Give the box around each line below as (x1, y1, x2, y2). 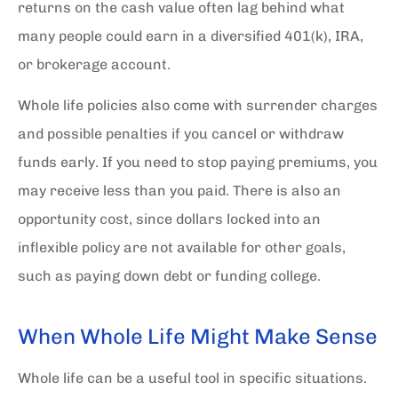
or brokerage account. (18, 55, 171, 73)
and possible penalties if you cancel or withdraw (18, 125, 344, 142)
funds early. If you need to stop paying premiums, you (18, 154, 378, 171)
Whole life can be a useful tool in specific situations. (18, 370, 367, 386)
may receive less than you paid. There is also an (18, 182, 341, 199)
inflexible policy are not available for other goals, (18, 239, 346, 256)
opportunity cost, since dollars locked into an (18, 211, 321, 227)
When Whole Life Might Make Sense (18, 323, 378, 349)
